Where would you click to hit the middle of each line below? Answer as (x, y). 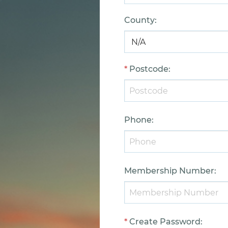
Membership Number (169, 171)
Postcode (149, 69)
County (139, 20)
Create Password (165, 222)
